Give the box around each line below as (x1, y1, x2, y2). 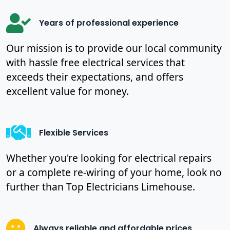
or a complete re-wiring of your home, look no (6, 165, 222, 179)
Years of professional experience (39, 17, 179, 29)
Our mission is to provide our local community (6, 41, 222, 55)
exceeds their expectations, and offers (6, 69, 183, 84)
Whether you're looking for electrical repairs (6, 150, 212, 165)
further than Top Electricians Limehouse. (6, 179, 195, 194)
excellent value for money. (6, 84, 129, 98)
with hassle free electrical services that (6, 55, 185, 69)
